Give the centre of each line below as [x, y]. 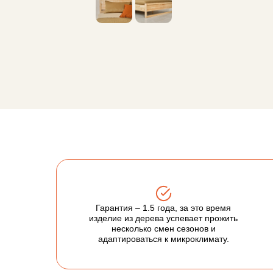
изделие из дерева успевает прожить [163, 218]
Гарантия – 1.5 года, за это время [163, 208]
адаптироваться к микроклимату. [163, 239]
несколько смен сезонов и [163, 229]
